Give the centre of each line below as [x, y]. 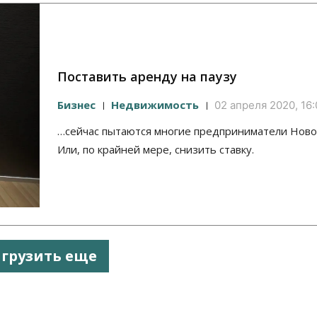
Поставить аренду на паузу [147, 77]
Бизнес [76, 105]
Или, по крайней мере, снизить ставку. [156, 150]
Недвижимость [155, 105]
